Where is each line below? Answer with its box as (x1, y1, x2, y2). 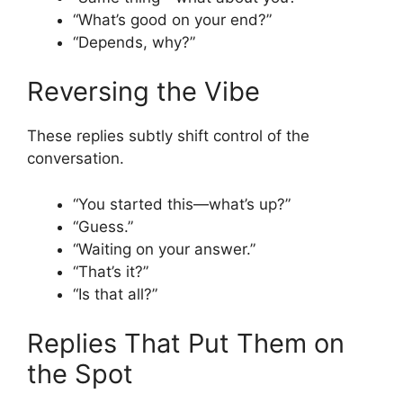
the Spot (27, 358, 133, 390)
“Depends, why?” (73, 32, 195, 51)
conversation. (27, 149, 124, 168)
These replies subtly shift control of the (27, 127, 309, 146)
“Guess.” (73, 217, 133, 236)
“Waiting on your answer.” (73, 239, 255, 258)
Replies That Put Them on (27, 327, 345, 360)
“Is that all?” (73, 284, 157, 303)
